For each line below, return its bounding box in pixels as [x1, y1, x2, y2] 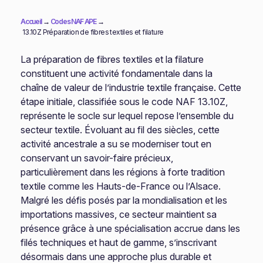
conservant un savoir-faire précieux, [21, 152, 174, 164]
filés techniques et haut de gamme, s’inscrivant [21, 237, 217, 248]
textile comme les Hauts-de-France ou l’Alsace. [21, 180, 221, 192]
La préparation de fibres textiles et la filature [21, 53, 204, 65]
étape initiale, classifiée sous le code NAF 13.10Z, [21, 96, 228, 107]
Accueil [21, 17, 42, 26]
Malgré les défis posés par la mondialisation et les [21, 194, 228, 206]
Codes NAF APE [49, 17, 96, 26]
